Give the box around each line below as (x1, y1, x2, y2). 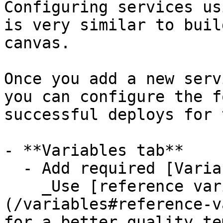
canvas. (4, 34, 70, 52)
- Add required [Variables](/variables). (4, 159, 23, 177)
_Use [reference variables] (4, 177, 42, 195)
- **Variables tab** (4, 141, 184, 159)
